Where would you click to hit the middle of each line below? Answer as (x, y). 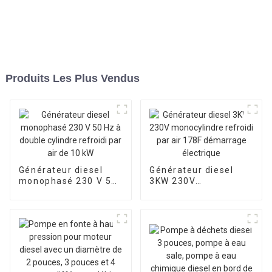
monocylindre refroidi (200, 192)
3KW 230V (172, 181)
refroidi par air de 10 (67, 202)
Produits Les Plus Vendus (72, 78)
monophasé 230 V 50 (68, 181)
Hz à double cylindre (66, 192)
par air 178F (177, 202)
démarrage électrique (200, 213)
